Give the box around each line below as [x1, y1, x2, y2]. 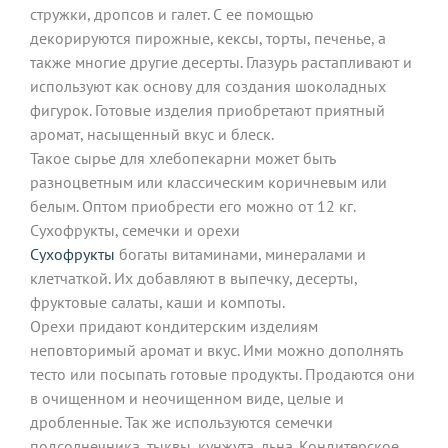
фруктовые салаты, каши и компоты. [30, 291, 288, 312]
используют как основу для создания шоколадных [30, 75, 386, 96]
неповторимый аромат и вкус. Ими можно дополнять [30, 339, 403, 360]
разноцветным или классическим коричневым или [30, 171, 387, 192]
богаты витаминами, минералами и [115, 243, 366, 264]
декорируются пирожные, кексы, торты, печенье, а [30, 27, 386, 48]
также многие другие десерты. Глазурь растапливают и [30, 51, 412, 72]
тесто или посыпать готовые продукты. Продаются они [30, 363, 415, 384]
